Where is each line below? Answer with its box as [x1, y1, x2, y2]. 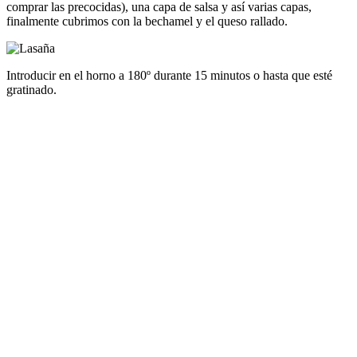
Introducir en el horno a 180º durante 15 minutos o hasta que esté [6, 68, 332, 82]
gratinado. [6, 82, 57, 96]
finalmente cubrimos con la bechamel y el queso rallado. [6, 14, 288, 28]
